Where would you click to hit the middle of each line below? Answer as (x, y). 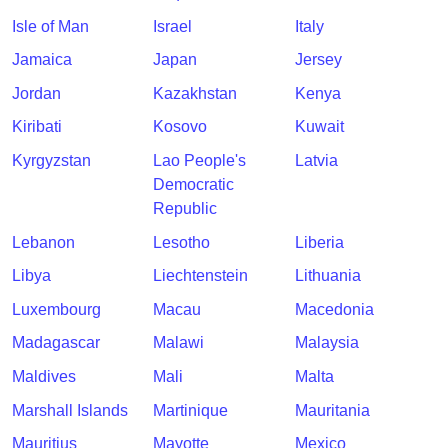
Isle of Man (50, 26)
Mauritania (332, 410)
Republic (185, 208)
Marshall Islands (70, 410)
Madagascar (56, 343)
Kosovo (180, 127)
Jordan (36, 93)
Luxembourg (56, 309)
